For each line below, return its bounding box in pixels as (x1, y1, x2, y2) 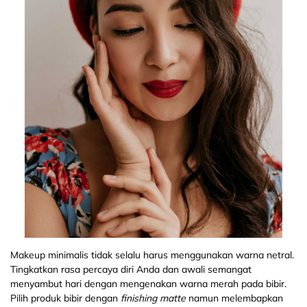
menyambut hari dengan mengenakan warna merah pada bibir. (10, 278, 286, 291)
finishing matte (121, 292, 186, 305)
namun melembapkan (186, 292, 283, 305)
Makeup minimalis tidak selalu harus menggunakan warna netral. (10, 249, 294, 262)
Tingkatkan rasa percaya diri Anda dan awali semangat (10, 263, 251, 276)
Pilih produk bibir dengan (10, 292, 121, 305)
